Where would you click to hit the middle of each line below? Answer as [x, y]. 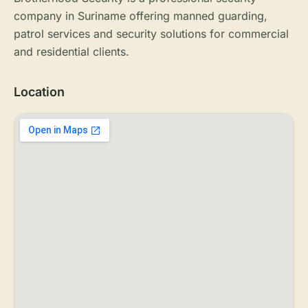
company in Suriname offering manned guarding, [141, 16]
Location [39, 92]
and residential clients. [71, 52]
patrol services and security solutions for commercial [151, 34]
